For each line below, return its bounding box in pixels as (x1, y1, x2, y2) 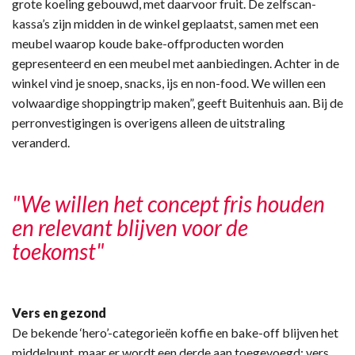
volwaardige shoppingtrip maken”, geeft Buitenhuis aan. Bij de (12, 94, 343, 110)
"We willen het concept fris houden (12, 189, 325, 217)
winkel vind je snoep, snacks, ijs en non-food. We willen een (12, 74, 326, 90)
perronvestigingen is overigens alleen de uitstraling (12, 114, 285, 130)
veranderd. (12, 134, 70, 150)
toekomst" (12, 237, 104, 265)
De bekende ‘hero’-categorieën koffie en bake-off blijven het (12, 324, 338, 340)
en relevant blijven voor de (12, 213, 248, 241)
